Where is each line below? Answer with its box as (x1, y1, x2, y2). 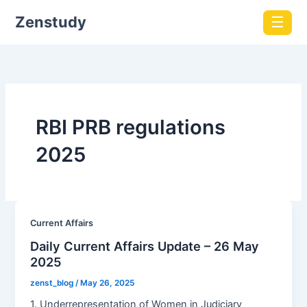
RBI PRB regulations (35, 114, 225, 139)
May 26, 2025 (80, 278, 135, 288)
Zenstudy (14, 13, 86, 32)
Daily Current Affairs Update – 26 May (30, 238, 260, 254)
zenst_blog (30, 278, 76, 288)
